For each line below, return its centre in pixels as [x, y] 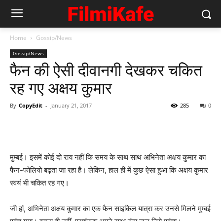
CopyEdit [31, 105]
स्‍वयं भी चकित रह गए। [39, 183]
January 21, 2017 [71, 105]
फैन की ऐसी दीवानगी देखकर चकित [106, 71]
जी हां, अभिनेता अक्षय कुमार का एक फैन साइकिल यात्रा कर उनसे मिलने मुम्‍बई [110, 208]
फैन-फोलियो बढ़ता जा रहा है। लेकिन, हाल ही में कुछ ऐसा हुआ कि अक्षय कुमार [109, 170]
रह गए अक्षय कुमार [61, 88]
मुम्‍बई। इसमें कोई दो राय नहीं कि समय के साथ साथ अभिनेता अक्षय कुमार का [108, 157]
